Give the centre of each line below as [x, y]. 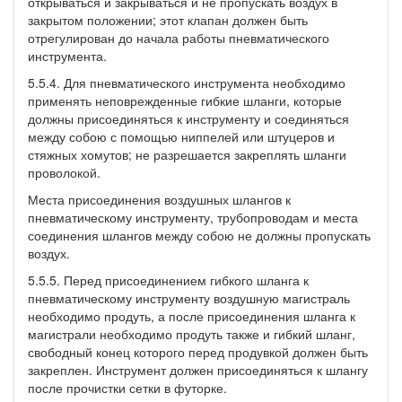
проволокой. [64, 172]
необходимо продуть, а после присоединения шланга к [192, 315]
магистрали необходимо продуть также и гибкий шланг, [192, 333]
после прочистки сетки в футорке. [127, 387]
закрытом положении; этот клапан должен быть [168, 19]
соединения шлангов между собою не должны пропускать [199, 235]
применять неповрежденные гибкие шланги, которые [185, 100]
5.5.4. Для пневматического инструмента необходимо [187, 82]
